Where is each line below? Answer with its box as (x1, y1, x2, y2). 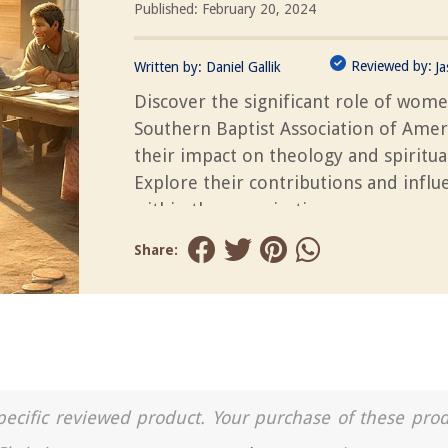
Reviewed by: (351, 57, 432, 74)
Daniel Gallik (206, 58, 281, 75)
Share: (134, 242, 178, 258)
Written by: (134, 58, 206, 75)
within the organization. (134, 198, 333, 220)
